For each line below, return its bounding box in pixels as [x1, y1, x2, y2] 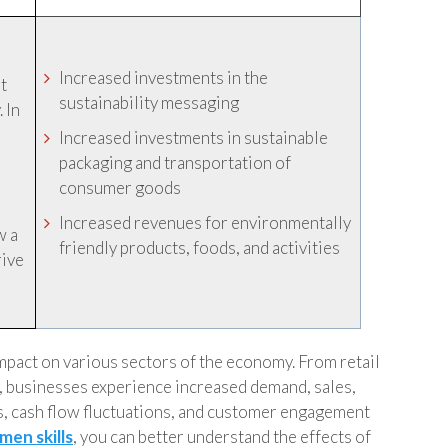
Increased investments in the [59, 67, 269, 88]
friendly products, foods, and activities [59, 237, 341, 258]
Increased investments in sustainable [59, 127, 329, 148]
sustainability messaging [59, 92, 240, 113]
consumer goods [59, 177, 182, 198]
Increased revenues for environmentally [59, 212, 352, 233]
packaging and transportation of [59, 152, 292, 173]
